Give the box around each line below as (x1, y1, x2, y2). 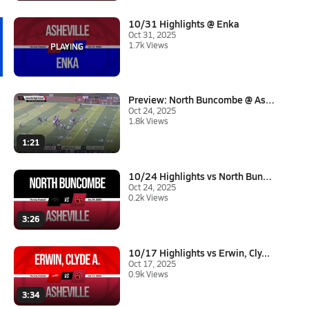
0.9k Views (128, 268, 168, 279)
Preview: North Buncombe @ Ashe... (266, 92, 275, 107)
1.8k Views (128, 115, 168, 127)
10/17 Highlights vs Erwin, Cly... (128, 245, 270, 259)
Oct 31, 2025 (128, 28, 176, 40)
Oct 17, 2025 (128, 257, 176, 269)
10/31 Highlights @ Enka (128, 16, 239, 30)
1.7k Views (128, 39, 168, 50)
